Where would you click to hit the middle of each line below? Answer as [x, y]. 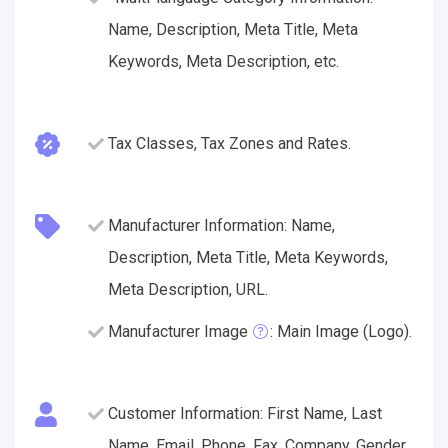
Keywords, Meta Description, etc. [223, 61]
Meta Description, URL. [188, 289]
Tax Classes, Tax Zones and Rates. [229, 143]
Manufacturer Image [178, 331]
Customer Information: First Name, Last [245, 413]
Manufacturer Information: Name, [221, 225]
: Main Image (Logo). [341, 331]
